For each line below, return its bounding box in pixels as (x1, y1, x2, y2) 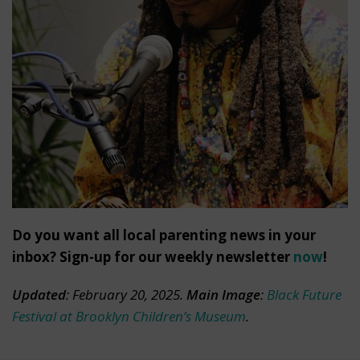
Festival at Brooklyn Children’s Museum (12, 307, 246, 326)
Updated (12, 285, 66, 305)
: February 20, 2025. (66, 285, 186, 305)
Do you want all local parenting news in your (12, 226, 316, 245)
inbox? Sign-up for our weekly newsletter (12, 247, 293, 267)
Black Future (267, 285, 342, 305)
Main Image (186, 285, 260, 305)
